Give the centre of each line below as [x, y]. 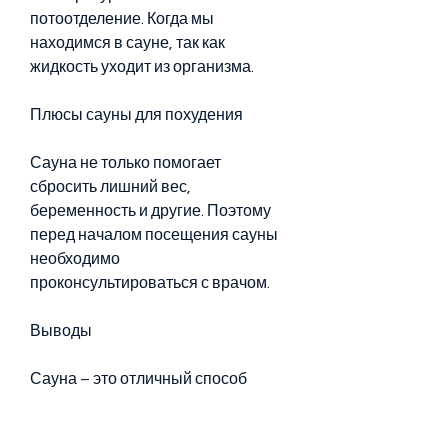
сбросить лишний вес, [110, 186]
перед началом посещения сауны [154, 234]
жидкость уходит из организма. [142, 66]
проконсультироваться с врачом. [150, 282]
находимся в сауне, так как [127, 42]
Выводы [61, 330]
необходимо [75, 258]
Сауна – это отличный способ [138, 378]
